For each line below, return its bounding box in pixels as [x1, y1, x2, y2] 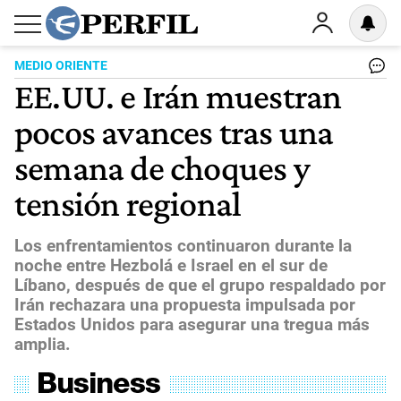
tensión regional [14, 183, 242, 224]
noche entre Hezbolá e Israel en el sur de [14, 254, 328, 276]
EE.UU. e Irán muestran [14, 75, 342, 116]
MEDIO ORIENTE [14, 58, 107, 73]
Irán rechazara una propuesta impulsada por [14, 294, 355, 315]
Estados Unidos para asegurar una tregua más [14, 313, 370, 335]
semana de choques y [14, 147, 310, 188]
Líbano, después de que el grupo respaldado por [14, 274, 386, 295]
